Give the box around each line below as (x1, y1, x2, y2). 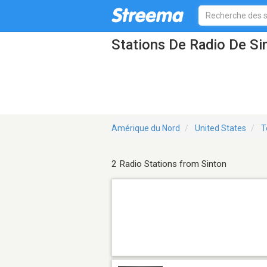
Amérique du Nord (111, 123, 180, 133)
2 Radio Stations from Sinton (111, 159, 226, 170)
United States (195, 123, 246, 133)
